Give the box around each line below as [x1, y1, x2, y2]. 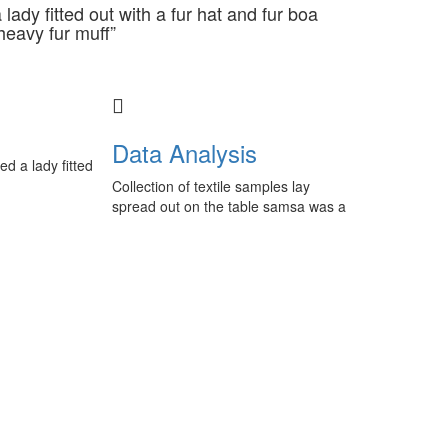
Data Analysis [112, 135, 257, 170]
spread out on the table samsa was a [112, 196, 346, 216]
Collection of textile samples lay [112, 176, 310, 196]
